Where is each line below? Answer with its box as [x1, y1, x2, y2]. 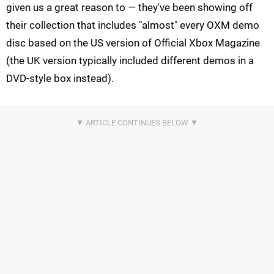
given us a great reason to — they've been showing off [6, 1, 253, 14]
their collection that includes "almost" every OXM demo [6, 19, 259, 32]
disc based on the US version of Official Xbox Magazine [6, 37, 260, 50]
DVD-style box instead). [6, 72, 114, 85]
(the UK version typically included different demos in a [6, 54, 254, 67]
